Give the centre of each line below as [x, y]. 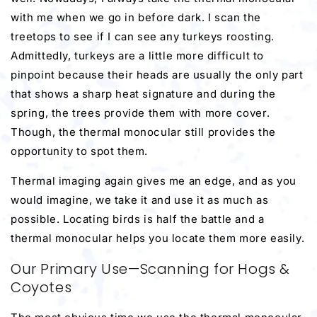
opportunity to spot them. [80, 151]
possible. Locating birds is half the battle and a [138, 219]
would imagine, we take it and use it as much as [140, 200]
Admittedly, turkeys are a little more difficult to [138, 55]
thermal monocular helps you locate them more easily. [158, 238]
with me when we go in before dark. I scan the [136, 17]
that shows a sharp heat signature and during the [143, 93]
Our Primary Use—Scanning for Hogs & [151, 269]
